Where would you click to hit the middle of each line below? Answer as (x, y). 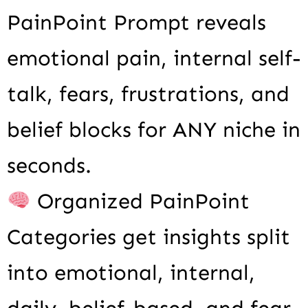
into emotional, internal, (131, 273)
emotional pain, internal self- (154, 58)
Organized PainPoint (141, 201)
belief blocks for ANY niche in (154, 130)
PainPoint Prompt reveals (136, 23)
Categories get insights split (148, 237)
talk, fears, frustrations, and (148, 94)
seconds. (49, 166)
